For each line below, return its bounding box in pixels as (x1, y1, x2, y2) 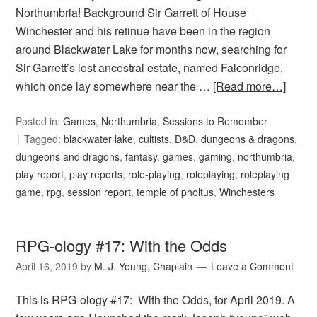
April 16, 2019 (16, 259, 79, 274)
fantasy (125, 149, 158, 164)
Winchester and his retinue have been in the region (16, 23, 271, 40)
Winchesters (219, 185, 275, 200)
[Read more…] (213, 78, 287, 95)
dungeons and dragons (16, 149, 120, 164)
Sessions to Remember (163, 114, 268, 129)
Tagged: (24, 132, 64, 146)
